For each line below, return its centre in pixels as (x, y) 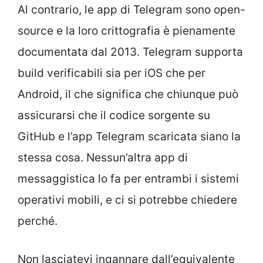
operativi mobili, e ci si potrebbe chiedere (127, 200)
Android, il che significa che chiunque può (128, 95)
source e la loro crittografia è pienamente (127, 31)
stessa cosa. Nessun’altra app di (103, 158)
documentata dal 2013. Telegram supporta (130, 52)
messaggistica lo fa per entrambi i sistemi (128, 179)
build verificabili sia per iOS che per (112, 73)
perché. (38, 221)
